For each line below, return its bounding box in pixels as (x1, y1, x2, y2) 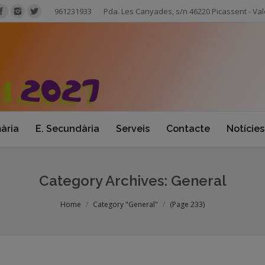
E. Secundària (35, 123, 99, 134)
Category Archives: (38, 172, 171, 189)
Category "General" (93, 199, 158, 209)
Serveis (116, 123, 150, 134)
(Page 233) (170, 199, 205, 209)
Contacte (166, 123, 210, 134)
